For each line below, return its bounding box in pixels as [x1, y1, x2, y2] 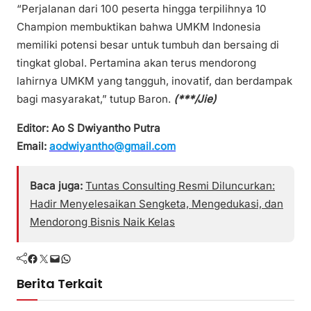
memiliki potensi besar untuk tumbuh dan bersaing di [17, 38, 279, 52]
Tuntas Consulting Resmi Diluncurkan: [85, 178, 275, 192]
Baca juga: [30, 178, 83, 192]
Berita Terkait [17, 274, 103, 292]
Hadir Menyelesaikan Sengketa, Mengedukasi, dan [30, 196, 283, 210]
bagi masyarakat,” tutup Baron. [17, 92, 174, 106]
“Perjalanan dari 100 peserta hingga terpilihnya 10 [17, 2, 267, 16]
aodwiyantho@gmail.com [49, 139, 176, 153]
